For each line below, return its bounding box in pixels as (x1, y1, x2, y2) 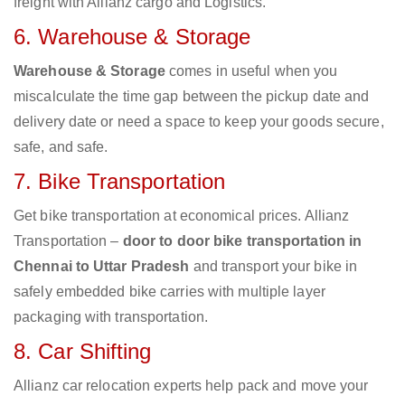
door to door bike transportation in (122, 233, 363, 250)
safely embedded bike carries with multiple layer (14, 284, 325, 300)
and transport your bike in (189, 259, 358, 275)
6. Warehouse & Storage (14, 24, 251, 50)
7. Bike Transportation (14, 169, 226, 194)
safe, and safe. (14, 139, 108, 155)
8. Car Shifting (14, 339, 152, 364)
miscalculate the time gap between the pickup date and (14, 89, 370, 105)
